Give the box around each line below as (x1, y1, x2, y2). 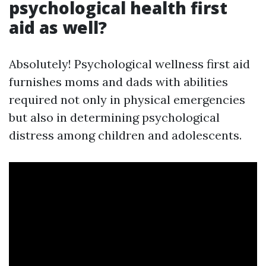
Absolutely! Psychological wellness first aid (9, 56, 250, 72)
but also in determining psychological (9, 110, 220, 125)
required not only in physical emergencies (9, 92, 245, 107)
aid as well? (9, 16, 107, 39)
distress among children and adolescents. (9, 128, 242, 143)
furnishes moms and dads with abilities (9, 74, 228, 90)
